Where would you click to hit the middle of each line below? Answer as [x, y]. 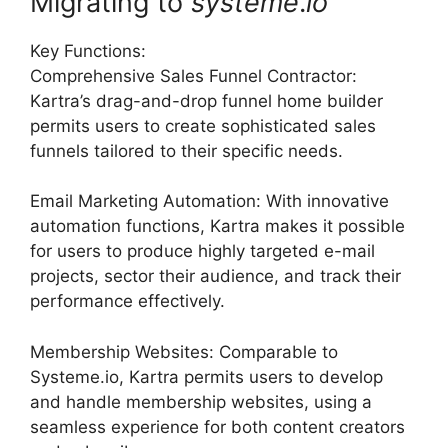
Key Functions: [88, 50]
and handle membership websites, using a [201, 401]
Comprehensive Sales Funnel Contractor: [193, 75]
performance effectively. [127, 301]
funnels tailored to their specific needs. [186, 150]
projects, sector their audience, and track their [215, 276]
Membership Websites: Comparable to [184, 351]
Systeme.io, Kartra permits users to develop [206, 376]
